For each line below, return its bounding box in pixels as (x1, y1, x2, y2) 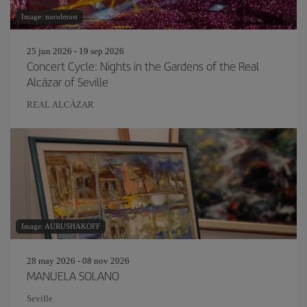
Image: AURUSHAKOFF (21, 222, 100, 230)
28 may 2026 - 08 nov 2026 (27, 256, 130, 266)
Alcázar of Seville (27, 73, 108, 90)
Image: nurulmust (21, 12, 77, 21)
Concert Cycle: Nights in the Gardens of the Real (27, 58, 259, 74)
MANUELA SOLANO (27, 267, 119, 284)
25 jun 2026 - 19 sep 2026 (27, 46, 124, 56)
